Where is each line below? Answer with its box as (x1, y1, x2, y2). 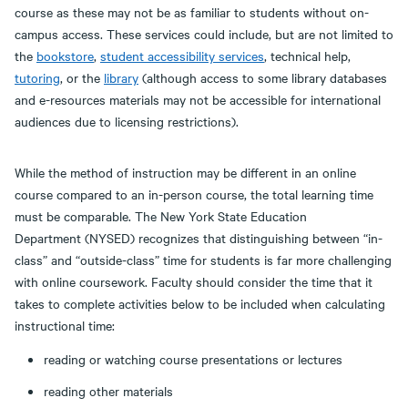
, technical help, (264, 46, 351, 65)
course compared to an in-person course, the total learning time (15, 185, 373, 203)
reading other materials (44, 382, 173, 400)
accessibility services (148, 46, 264, 65)
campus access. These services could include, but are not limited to (15, 25, 393, 43)
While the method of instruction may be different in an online (15, 163, 356, 181)
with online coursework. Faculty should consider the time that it (15, 272, 372, 291)
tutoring (15, 68, 60, 87)
